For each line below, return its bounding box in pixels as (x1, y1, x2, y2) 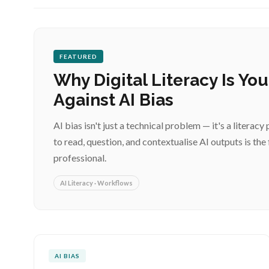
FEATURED (59, 53, 97, 60)
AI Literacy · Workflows (60, 179, 133, 187)
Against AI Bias (53, 90, 174, 110)
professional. (53, 152, 106, 163)
